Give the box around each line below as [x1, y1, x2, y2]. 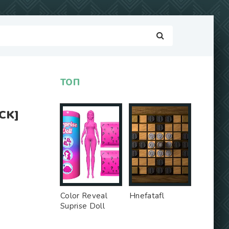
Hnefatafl [129, 191, 164, 201]
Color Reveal [60, 191, 107, 201]
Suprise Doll [60, 201, 105, 211]
